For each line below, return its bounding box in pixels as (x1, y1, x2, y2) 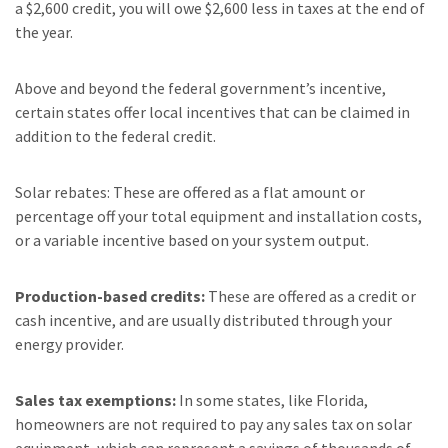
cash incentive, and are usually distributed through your (15, 310, 392, 330)
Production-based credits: (15, 286, 205, 306)
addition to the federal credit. (15, 126, 216, 146)
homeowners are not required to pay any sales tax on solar (15, 414, 412, 434)
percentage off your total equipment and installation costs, (15, 206, 422, 226)
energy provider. (15, 334, 124, 354)
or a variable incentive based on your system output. (15, 230, 369, 250)
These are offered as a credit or (205, 286, 416, 306)
